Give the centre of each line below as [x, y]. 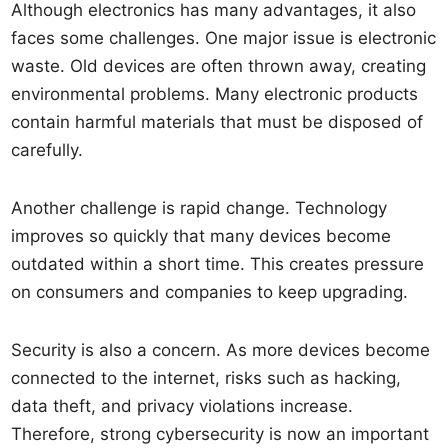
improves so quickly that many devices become [201, 236]
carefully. [47, 150]
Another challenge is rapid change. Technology [199, 208]
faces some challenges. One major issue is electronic [224, 38]
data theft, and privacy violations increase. [182, 406]
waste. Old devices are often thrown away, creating [219, 66]
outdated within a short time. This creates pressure [218, 264]
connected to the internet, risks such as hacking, [206, 378]
